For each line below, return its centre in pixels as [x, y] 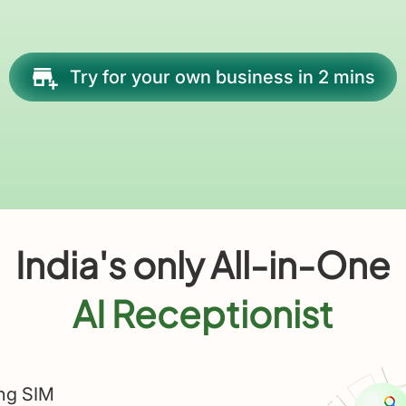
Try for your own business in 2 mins [222, 77]
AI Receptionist [203, 313]
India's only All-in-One [203, 264]
